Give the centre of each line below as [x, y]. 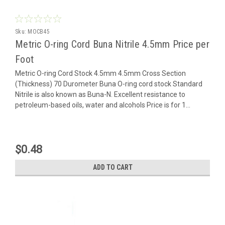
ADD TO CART [113, 167]
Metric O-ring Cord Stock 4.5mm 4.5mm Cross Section [100, 73]
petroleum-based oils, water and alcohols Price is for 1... [103, 105]
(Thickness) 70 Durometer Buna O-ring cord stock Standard [109, 84]
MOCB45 [39, 31]
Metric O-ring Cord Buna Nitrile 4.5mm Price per [112, 44]
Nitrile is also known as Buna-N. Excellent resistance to [100, 94]
